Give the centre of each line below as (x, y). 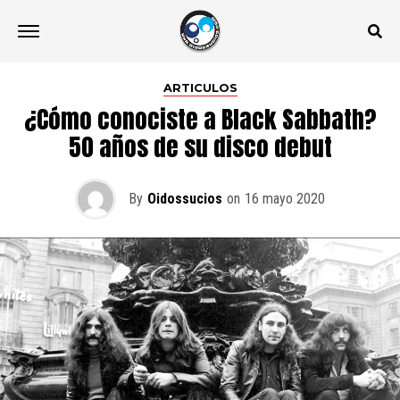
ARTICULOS (200, 88)
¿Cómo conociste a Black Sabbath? (200, 119)
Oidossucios (185, 199)
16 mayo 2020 (285, 199)
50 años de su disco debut (200, 147)
